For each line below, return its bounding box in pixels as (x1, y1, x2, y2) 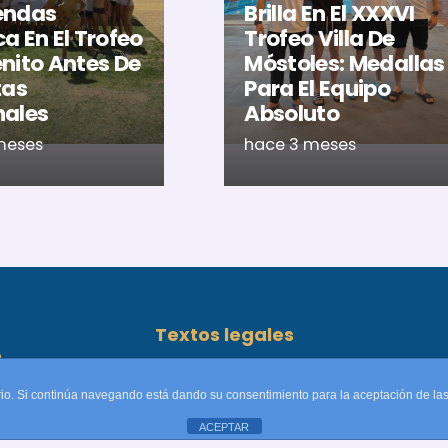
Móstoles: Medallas (244, 47, 445, 79)
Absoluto (244, 97, 340, 129)
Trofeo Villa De (244, 22, 395, 54)
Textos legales (154, 322, 294, 348)
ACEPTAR (199, 421, 249, 433)
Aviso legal (188, 371, 260, 391)
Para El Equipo (244, 72, 391, 104)
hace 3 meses (244, 133, 357, 157)
